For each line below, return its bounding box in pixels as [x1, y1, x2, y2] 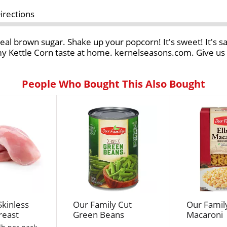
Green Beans [73, 209, 124, 221]
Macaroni [186, 209, 223, 221]
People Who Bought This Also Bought [22, 77, 205, 91]
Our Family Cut [73, 199, 132, 211]
